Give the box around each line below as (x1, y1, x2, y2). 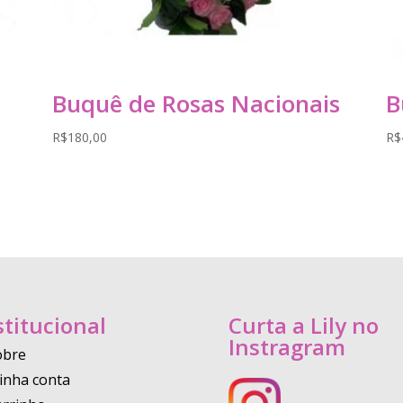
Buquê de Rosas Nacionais (51, 86, 340, 120)
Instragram (228, 332, 345, 363)
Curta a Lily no (228, 310, 379, 341)
